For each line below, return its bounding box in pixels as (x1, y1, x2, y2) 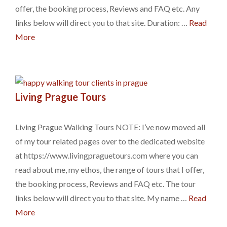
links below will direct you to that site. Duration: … (15, 18, 189, 27)
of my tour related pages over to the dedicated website (15, 136, 205, 146)
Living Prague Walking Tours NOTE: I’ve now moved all (15, 122, 205, 132)
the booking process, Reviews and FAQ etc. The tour (15, 179, 196, 188)
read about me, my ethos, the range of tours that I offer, (15, 165, 204, 174)
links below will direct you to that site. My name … (15, 193, 188, 203)
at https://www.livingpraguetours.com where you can (15, 150, 198, 160)
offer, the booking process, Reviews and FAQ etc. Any (15, 4, 200, 13)
